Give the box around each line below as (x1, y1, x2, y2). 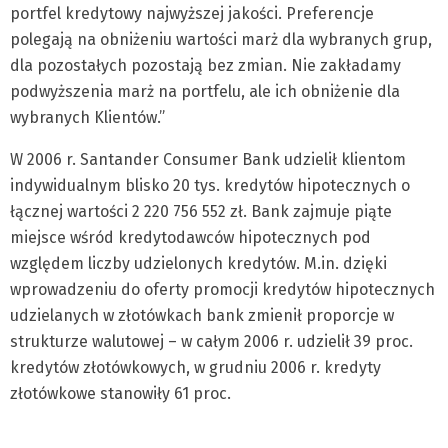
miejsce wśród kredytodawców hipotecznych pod (10, 228, 371, 247)
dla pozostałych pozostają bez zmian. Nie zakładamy (10, 56, 401, 75)
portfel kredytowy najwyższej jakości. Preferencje (10, 4, 374, 23)
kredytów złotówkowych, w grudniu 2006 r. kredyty (10, 358, 381, 377)
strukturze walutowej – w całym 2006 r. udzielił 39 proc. (10, 332, 413, 351)
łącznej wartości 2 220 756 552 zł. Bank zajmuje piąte (10, 202, 392, 221)
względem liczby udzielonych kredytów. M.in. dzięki (10, 254, 387, 273)
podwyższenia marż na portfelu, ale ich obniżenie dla (10, 82, 400, 101)
